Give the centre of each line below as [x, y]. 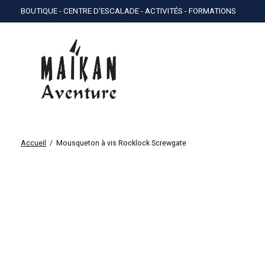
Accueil [33, 143]
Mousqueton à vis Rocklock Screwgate [121, 143]
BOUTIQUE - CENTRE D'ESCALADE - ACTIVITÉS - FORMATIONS [128, 12]
